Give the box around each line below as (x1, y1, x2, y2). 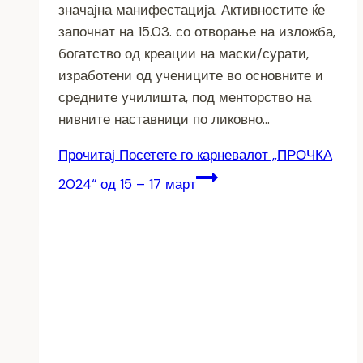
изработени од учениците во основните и (58, 66, 323, 84)
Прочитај (58, 145, 115, 164)
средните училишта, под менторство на (58, 88, 311, 106)
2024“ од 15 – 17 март (58, 174, 196, 193)
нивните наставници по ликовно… (58, 109, 270, 128)
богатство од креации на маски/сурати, (58, 44, 309, 62)
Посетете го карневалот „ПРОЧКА (115, 145, 332, 164)
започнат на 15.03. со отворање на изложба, (58, 22, 335, 41)
